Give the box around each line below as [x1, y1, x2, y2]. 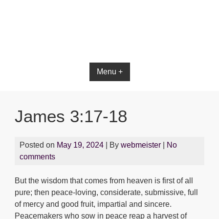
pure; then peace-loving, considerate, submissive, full [15, 188, 198, 197]
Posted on [20, 141, 57, 149]
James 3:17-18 [15, 107, 127, 126]
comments [20, 153, 55, 161]
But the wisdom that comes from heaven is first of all [15, 176, 193, 185]
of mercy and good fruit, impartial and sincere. [15, 200, 172, 208]
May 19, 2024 [57, 141, 104, 149]
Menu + [96, 67, 123, 76]
